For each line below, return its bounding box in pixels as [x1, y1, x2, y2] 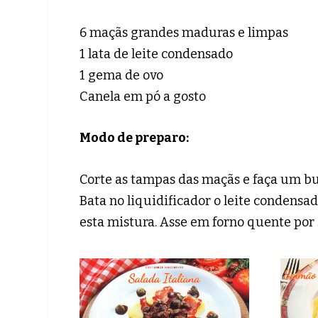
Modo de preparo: [79, 130, 189, 146]
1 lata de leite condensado [79, 45, 233, 62]
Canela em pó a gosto [79, 88, 206, 104]
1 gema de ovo [79, 67, 163, 83]
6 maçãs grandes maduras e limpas [79, 24, 288, 40]
